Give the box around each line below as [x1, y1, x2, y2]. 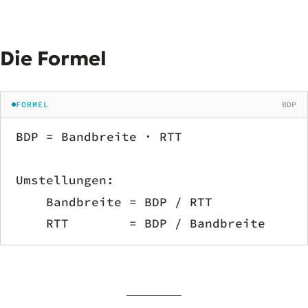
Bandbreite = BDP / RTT [16, 194, 212, 210]
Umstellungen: [16, 172, 114, 188]
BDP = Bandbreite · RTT [16, 129, 182, 144]
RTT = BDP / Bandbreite [16, 216, 265, 232]
